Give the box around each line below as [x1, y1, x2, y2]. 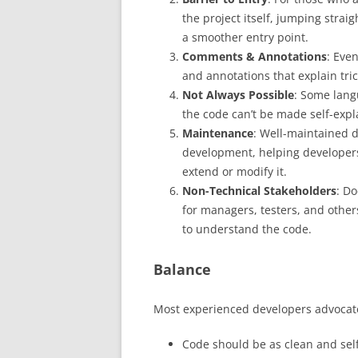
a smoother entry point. [182, 29, 308, 45]
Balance [153, 259, 211, 279]
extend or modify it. [182, 163, 287, 179]
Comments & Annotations [182, 48, 327, 64]
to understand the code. [182, 221, 312, 237]
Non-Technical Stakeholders [182, 182, 336, 198]
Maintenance [182, 125, 253, 141]
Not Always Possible [182, 86, 294, 102]
